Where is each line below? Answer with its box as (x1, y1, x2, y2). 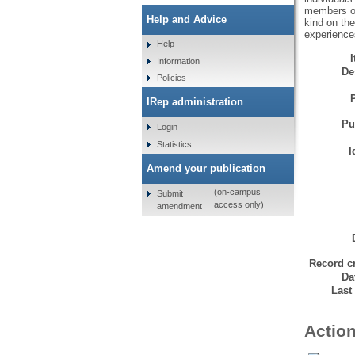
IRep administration (146, 96, 243, 109)
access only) (214, 200, 265, 210)
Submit (157, 188, 184, 198)
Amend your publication (146, 162, 265, 174)
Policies (157, 73, 187, 83)
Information (157, 55, 200, 66)
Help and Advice (146, 13, 227, 25)
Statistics (157, 139, 193, 149)
